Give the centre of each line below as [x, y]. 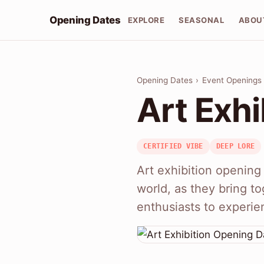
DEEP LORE [235, 146]
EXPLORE [146, 20]
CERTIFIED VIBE [173, 146]
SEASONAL [202, 20]
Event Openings [232, 80]
